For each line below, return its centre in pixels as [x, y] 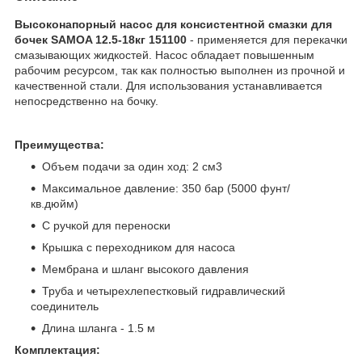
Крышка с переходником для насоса [139, 247]
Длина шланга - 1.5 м [99, 328]
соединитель [65, 306]
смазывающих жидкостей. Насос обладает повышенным [164, 55]
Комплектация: [57, 349]
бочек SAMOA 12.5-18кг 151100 [101, 39]
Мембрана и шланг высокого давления [145, 269]
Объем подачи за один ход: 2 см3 [132, 166]
